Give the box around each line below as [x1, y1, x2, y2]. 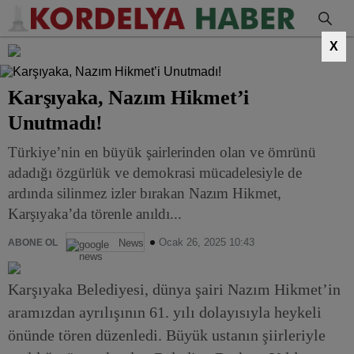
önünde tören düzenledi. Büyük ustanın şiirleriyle [8, 326, 326, 344]
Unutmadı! [8, 111, 103, 134]
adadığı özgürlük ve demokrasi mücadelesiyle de [8, 164, 302, 181]
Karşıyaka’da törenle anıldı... [8, 205, 182, 222]
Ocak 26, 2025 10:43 [159, 236, 254, 248]
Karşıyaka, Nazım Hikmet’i [8, 86, 250, 109]
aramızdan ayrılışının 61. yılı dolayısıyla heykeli [8, 303, 322, 321]
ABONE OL [8, 236, 58, 248]
